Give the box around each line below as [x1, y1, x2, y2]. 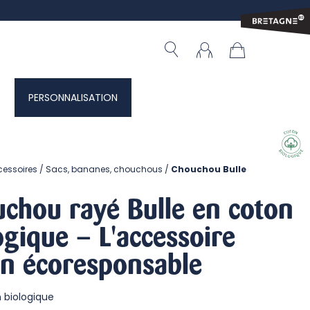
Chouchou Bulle [171, 163, 247, 175]
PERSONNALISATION [28, 91, 118, 104]
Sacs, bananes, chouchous [46, 163, 163, 175]
